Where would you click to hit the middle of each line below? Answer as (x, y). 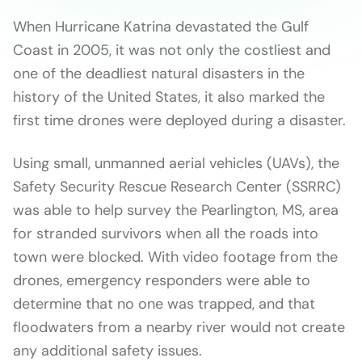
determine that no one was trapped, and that (164, 304)
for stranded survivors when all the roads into (166, 234)
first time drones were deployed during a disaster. (179, 120)
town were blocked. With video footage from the (175, 257)
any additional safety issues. (107, 351)
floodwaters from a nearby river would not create (179, 327)
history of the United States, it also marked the (169, 97)
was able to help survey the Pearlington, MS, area (176, 210)
